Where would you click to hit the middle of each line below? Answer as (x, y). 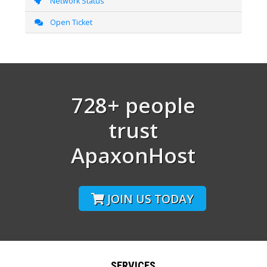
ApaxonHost (133, 155)
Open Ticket (69, 22)
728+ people (133, 105)
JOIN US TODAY (150, 198)
